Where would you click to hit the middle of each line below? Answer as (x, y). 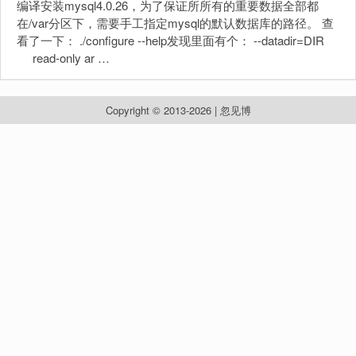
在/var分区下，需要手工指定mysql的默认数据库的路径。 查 (175, 23)
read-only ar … (63, 58)
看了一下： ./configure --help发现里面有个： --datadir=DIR (177, 40)
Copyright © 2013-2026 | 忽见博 (178, 110)
